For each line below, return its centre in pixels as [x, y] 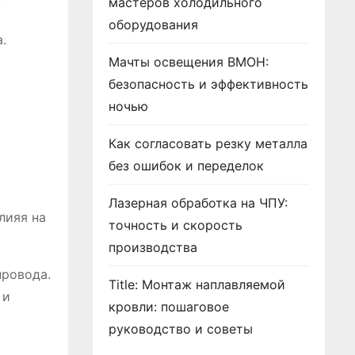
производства [153, 247]
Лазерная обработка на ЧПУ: [198, 203]
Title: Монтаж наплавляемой [197, 284]
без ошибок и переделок [186, 166]
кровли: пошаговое [169, 307]
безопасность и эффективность [208, 84]
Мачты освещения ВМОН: [189, 62]
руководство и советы [181, 329]
